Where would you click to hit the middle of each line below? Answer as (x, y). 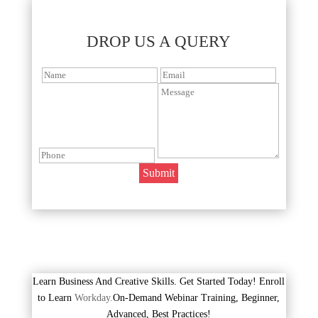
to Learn (55, 298)
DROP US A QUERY (159, 42)
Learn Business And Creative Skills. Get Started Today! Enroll (159, 281)
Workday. (93, 298)
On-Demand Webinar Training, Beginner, (197, 298)
